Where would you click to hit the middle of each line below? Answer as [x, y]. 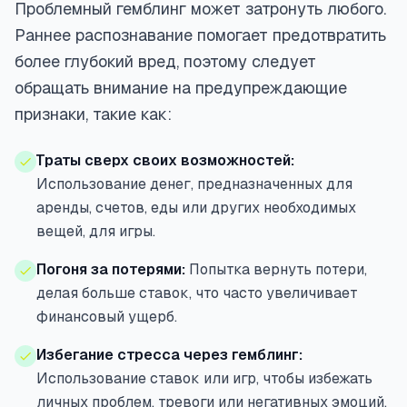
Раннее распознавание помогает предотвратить [200, 35]
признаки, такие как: [93, 114]
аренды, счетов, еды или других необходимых [196, 208]
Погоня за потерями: [111, 269]
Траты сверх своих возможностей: [165, 160]
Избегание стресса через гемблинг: [169, 355]
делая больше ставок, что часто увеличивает [197, 293]
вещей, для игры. [96, 231]
